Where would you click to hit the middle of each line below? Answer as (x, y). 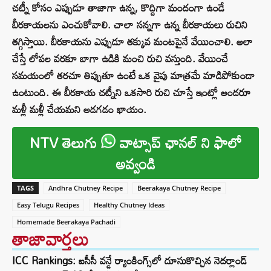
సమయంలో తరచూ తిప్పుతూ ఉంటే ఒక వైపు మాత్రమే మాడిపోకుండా (133, 76)
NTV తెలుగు (65, 143)
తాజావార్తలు (51, 239)
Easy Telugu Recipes (48, 205)
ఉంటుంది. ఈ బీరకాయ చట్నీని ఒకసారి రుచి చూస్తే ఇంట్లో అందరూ (131, 93)
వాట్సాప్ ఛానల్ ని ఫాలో (178, 143)
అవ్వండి (135, 164)
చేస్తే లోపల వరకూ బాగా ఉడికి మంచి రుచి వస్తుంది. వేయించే (120, 59)
